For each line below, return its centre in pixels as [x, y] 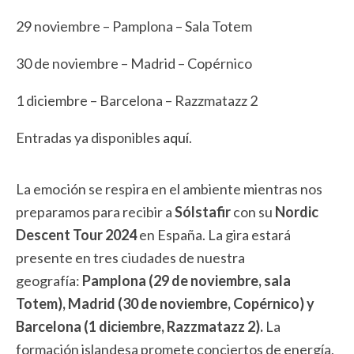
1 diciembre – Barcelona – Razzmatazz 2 [137, 101]
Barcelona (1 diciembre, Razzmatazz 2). [141, 327]
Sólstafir [203, 212]
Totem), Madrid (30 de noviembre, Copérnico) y [165, 304]
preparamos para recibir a [95, 212]
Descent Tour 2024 [77, 235]
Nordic [296, 212]
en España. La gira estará [215, 235]
